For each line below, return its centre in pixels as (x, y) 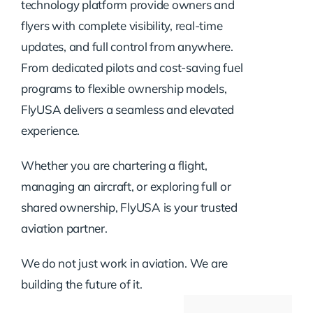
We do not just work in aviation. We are (124, 263)
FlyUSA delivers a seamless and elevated (128, 109)
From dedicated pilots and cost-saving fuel (132, 67)
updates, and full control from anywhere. (127, 46)
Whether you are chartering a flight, (114, 165)
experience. (50, 130)
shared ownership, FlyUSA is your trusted (129, 207)
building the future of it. (81, 284)
